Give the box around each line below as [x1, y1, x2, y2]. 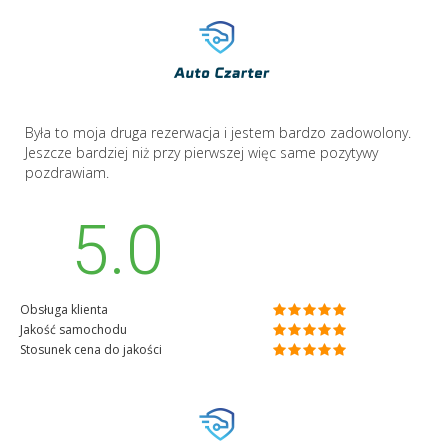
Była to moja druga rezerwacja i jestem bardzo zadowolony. [25, 122, 411, 142]
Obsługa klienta [20, 300, 108, 318]
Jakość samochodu [20, 320, 127, 338]
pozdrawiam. [25, 162, 109, 182]
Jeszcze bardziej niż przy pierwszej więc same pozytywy [25, 142, 378, 162]
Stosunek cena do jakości [20, 340, 162, 358]
